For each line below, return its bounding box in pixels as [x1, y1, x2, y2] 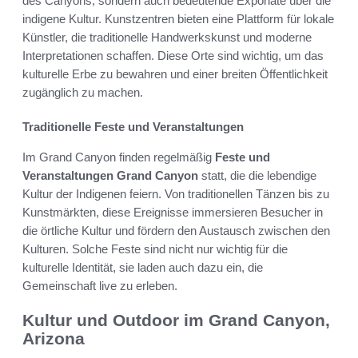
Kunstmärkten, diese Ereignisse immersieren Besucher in [22, 205, 323, 219]
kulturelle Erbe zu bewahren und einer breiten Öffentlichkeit [22, 66, 328, 81]
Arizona [22, 328, 85, 348]
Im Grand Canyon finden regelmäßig [22, 149, 215, 164]
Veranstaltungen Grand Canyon [22, 168, 198, 182]
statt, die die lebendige [198, 168, 316, 182]
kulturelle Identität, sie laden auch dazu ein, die [22, 260, 263, 274]
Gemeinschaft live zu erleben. [22, 278, 177, 292]
